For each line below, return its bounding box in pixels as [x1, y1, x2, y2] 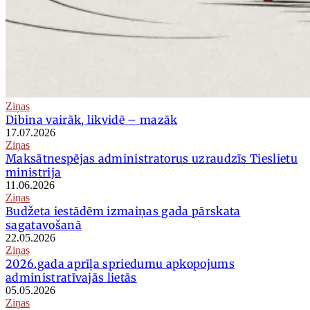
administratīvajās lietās [6, 271, 137, 285]
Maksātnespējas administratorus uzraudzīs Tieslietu [6, 152, 298, 166]
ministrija [6, 165, 62, 180]
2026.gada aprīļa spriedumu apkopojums [6, 257, 235, 271]
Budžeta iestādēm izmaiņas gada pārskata [6, 204, 241, 219]
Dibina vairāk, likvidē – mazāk [6, 113, 178, 127]
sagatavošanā [6, 218, 82, 232]
